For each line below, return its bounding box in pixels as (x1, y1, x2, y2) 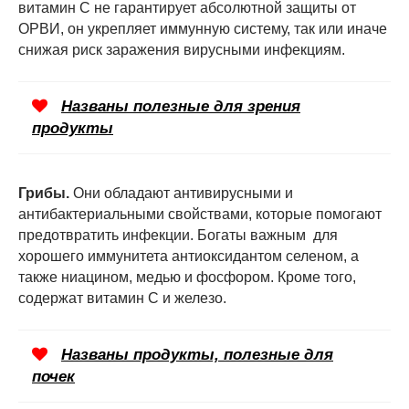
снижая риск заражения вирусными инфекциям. (18, 41, 345, 58)
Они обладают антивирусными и (69, 184, 293, 201)
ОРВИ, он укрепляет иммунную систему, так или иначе (18, 20, 387, 37)
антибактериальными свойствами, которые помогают (18, 205, 382, 222)
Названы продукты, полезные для (61, 345, 333, 363)
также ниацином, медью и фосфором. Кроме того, (18, 268, 356, 285)
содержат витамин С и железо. (18, 289, 226, 306)
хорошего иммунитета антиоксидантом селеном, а (18, 247, 359, 264)
